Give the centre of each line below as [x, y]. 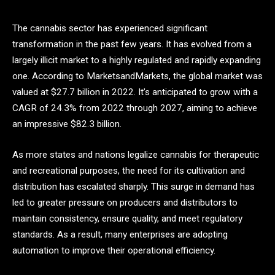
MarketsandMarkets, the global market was [175, 76]
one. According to [48, 76]
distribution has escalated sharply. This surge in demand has [134, 186]
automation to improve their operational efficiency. [114, 250]
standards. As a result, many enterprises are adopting [120, 234]
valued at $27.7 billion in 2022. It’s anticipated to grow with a [135, 92]
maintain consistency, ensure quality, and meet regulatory [127, 218]
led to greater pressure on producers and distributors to [125, 202]
